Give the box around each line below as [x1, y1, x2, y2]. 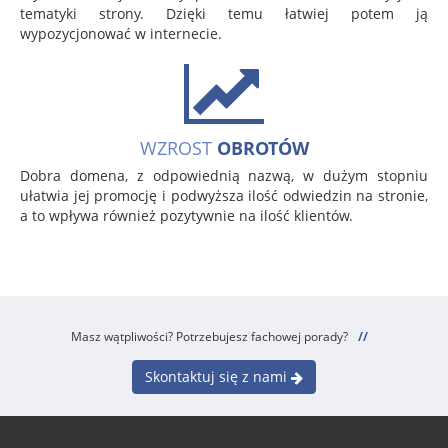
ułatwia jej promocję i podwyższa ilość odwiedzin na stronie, [20, 185, 428, 205]
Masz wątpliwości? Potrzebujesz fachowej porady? [70, 327, 348, 344]
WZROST [139, 135, 212, 160]
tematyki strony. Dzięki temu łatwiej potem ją [20, 3, 428, 23]
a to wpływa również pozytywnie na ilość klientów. [20, 205, 353, 225]
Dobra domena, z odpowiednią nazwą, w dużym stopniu [20, 165, 428, 185]
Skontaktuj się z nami [145, 367, 291, 387]
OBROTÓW [211, 135, 309, 160]
